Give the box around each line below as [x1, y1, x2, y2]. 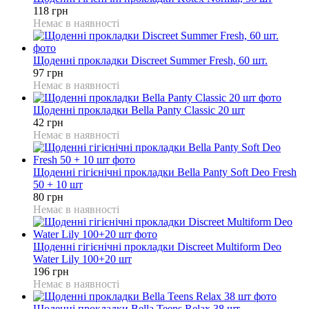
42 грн [33, 116, 63, 128]
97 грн [33, 66, 63, 79]
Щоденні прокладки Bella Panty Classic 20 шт [33, 103, 245, 116]
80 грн [33, 190, 63, 203]
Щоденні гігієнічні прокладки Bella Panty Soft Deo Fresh [33, 166, 297, 178]
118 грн [33, 4, 68, 17]
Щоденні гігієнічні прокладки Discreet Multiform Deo [33, 240, 281, 252]
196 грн [33, 265, 69, 277]
